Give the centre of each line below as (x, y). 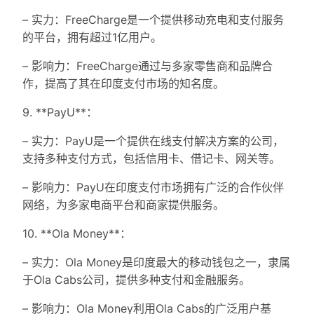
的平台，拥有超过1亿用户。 (92, 37)
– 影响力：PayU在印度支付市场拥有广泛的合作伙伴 (153, 187)
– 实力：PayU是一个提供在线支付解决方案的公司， (153, 141)
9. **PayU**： (60, 112)
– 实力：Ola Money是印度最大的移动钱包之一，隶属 (156, 262)
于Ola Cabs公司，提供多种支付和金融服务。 (136, 280)
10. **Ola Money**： (77, 234)
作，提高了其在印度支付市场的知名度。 (123, 84)
